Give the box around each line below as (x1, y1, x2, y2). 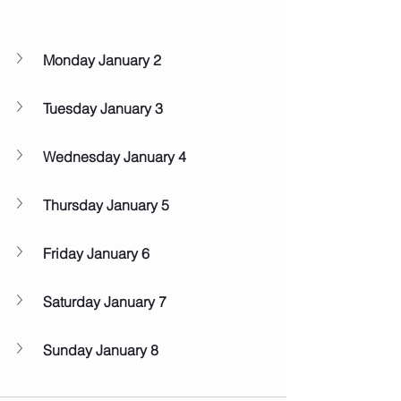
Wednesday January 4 (43, 147, 186, 166)
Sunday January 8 (43, 340, 158, 359)
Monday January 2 (43, 50, 161, 69)
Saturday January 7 (43, 292, 166, 311)
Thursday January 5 (43, 195, 169, 214)
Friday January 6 (43, 243, 149, 262)
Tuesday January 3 (43, 98, 163, 117)
